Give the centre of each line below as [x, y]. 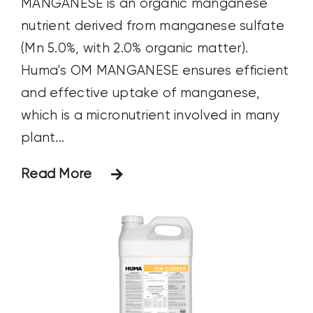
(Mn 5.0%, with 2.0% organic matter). [134, 48]
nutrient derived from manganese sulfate [153, 26]
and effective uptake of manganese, [140, 93]
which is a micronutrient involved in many [150, 115]
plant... [43, 138]
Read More [56, 174]
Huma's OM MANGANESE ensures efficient [155, 71]
